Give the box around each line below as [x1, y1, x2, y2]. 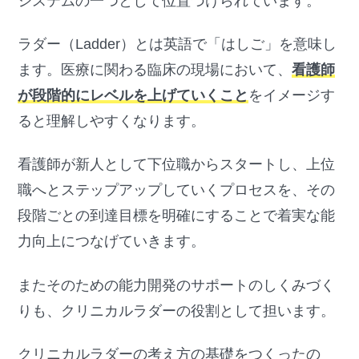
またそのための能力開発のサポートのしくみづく [18, 276, 336, 293]
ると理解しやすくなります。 [18, 113, 206, 130]
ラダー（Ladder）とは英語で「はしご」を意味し [18, 36, 337, 53]
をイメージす [248, 87, 336, 104]
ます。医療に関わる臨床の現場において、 [18, 62, 292, 79]
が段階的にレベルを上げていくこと [18, 87, 249, 104]
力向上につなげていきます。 [18, 233, 206, 250]
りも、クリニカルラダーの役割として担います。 [18, 302, 336, 319]
